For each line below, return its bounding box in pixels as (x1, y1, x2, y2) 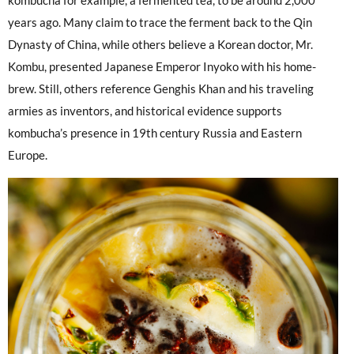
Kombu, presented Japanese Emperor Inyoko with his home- (8, 59, 316, 74)
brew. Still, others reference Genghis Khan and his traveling (8, 81, 314, 96)
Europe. (8, 148, 47, 163)
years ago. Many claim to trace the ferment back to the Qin (8, 15, 312, 30)
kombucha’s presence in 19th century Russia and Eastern (8, 126, 302, 141)
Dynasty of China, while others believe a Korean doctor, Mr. (8, 37, 313, 52)
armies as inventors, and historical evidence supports (8, 104, 282, 119)
